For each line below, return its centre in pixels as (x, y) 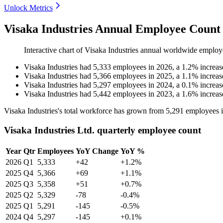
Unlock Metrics (28, 8)
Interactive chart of (54, 50)
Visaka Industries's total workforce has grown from (85, 111)
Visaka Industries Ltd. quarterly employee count (103, 130)
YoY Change (97, 151)
